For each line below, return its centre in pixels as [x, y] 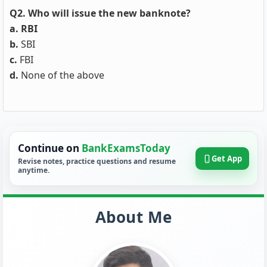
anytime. [34, 170]
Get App [227, 159]
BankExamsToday [126, 148]
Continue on [50, 148]
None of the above [61, 75]
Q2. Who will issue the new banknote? [100, 13]
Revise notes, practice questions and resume [97, 161]
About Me [133, 217]
